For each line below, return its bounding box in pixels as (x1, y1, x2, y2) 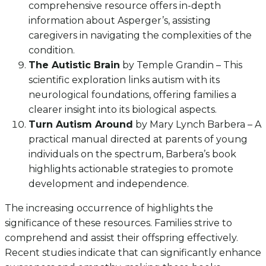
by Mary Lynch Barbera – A (133, 119, 261, 131)
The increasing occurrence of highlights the (5, 202, 213, 214)
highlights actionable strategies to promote (28, 163, 233, 175)
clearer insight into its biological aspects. (28, 104, 217, 116)
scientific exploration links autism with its (28, 74, 220, 86)
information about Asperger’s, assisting (28, 15, 211, 27)
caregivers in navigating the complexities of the (28, 30, 252, 42)
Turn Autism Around (28, 119, 133, 131)
